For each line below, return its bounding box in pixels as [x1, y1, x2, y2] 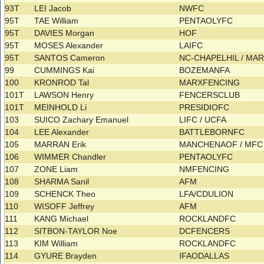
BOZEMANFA [179, 65, 233, 75]
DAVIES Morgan [34, 28, 95, 38]
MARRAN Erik [34, 140, 87, 150]
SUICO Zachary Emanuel [34, 115, 129, 125]
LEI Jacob [34, 4, 72, 14]
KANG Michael [34, 214, 89, 224]
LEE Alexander [34, 127, 90, 137]
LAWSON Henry [34, 90, 94, 100]
